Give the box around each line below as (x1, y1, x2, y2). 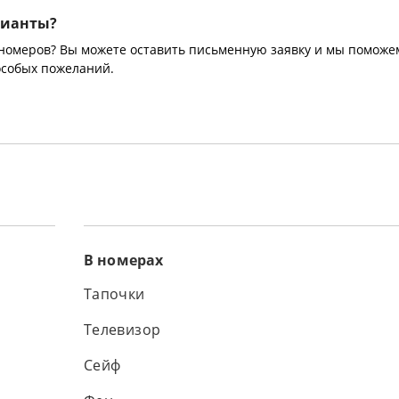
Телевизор (83, 320, 161, 339)
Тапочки (83, 284, 145, 304)
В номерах (83, 250, 164, 270)
